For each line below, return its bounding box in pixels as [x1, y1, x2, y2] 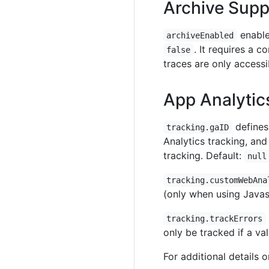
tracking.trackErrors [166, 214, 263, 223]
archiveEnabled [166, 31, 234, 40]
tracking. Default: [163, 150, 244, 162]
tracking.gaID [166, 122, 229, 132]
